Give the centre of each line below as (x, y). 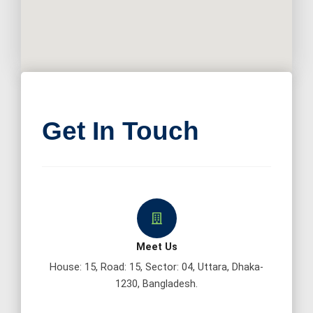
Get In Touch (121, 131)
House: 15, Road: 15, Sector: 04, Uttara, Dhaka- (156, 267)
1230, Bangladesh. (156, 284)
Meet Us (156, 247)
